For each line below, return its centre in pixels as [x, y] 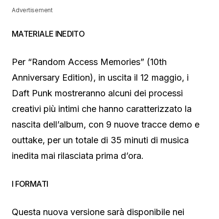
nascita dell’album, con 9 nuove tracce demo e [106, 124]
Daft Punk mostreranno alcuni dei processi [97, 93]
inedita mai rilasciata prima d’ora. [78, 156]
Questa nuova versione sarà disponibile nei [98, 212]
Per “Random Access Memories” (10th [89, 62]
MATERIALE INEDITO [49, 34]
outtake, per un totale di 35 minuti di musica [100, 140]
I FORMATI [31, 184]
